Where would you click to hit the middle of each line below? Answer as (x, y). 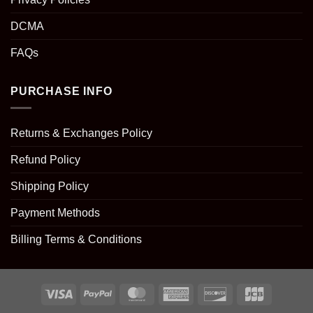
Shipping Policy (50, 187)
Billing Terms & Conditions (76, 240)
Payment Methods (55, 213)
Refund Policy (45, 160)
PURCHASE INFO (61, 91)
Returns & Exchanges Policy (81, 133)
